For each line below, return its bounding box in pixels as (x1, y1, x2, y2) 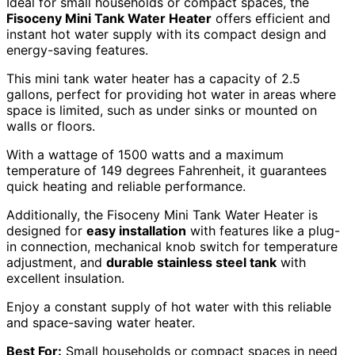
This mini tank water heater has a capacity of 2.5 (6, 70, 300, 86)
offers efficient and (212, 10, 330, 26)
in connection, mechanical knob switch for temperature (6, 238, 338, 254)
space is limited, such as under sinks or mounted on (6, 101, 317, 118)
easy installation (86, 222, 186, 239)
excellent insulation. (6, 269, 124, 286)
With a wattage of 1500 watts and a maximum (6, 146, 284, 162)
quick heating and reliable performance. (6, 177, 246, 194)
